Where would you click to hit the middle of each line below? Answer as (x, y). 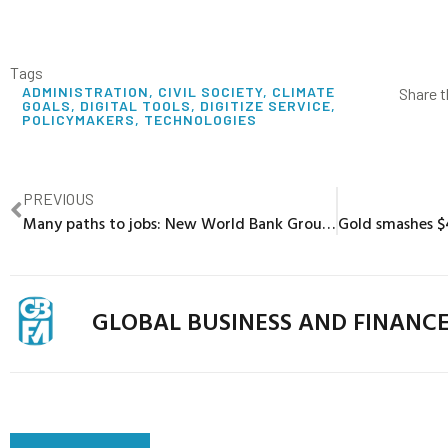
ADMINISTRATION (85, 91)
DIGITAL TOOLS (135, 105)
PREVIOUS (58, 198)
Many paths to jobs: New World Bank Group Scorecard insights (328, 222)
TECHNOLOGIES (200, 119)
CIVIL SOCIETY (210, 91)
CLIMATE (303, 91)
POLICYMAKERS (78, 119)
